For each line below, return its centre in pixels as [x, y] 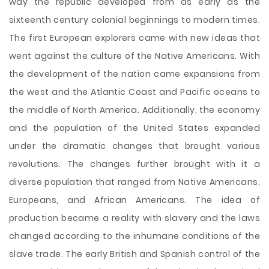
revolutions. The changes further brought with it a [134, 164]
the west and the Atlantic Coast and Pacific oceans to [134, 92]
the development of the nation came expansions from [134, 74]
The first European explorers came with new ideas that [134, 38]
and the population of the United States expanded [134, 128]
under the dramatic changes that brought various [134, 146]
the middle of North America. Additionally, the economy [134, 110]
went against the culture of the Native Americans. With [134, 56]
